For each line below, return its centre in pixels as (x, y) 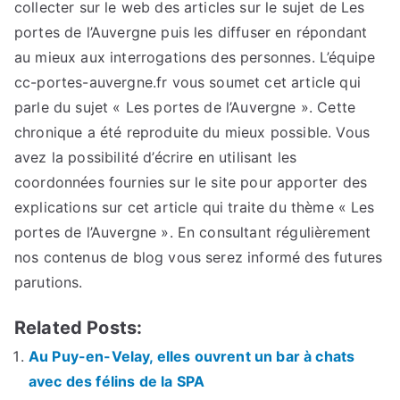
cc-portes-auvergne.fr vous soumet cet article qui (187, 82)
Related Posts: (79, 327)
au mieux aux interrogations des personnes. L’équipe (195, 57)
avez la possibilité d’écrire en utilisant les (156, 157)
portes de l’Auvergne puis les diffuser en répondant (191, 32)
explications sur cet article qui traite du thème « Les (195, 207)
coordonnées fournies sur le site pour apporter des (191, 182)
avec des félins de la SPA (117, 381)
